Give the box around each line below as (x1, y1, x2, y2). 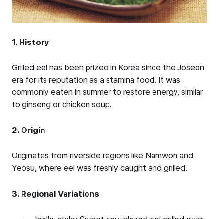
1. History (12, 37, 49, 47)
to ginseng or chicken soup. (12, 99, 112, 109)
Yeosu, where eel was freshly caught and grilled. (12, 163, 187, 173)
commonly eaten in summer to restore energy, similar (12, 87, 203, 97)
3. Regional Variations (12, 188, 99, 198)
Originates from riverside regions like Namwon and (12, 151, 193, 161)
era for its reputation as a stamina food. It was (12, 75, 180, 85)
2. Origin (12, 125, 45, 135)
